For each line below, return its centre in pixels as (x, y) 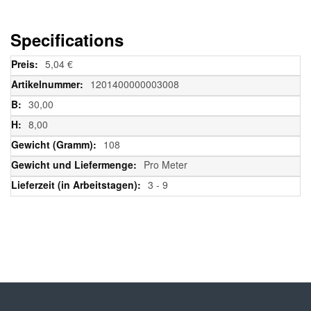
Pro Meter (166, 164)
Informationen (40, 77)
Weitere (27, 62)
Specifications (67, 39)
